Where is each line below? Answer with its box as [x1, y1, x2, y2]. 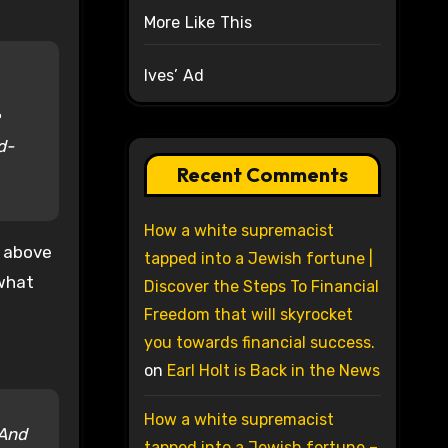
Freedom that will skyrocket [143, 305, 353, 325]
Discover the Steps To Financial [143, 277, 379, 297]
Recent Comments [176, 162, 348, 188]
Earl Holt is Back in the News [166, 361, 380, 381]
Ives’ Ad [143, 66, 205, 86]
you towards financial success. [143, 333, 375, 353]
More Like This [143, 13, 253, 33]
